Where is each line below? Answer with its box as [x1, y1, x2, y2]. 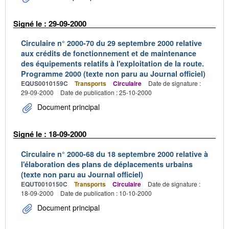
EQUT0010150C [21, 179, 67, 189]
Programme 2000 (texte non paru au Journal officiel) [21, 68, 205, 79]
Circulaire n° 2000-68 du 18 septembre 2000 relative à [21, 148, 208, 159]
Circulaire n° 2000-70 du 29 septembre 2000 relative [21, 38, 202, 48]
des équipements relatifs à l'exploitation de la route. [21, 58, 204, 68]
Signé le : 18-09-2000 [13, 128, 86, 140]
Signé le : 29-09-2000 [13, 17, 86, 29]
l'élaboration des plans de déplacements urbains [21, 158, 193, 169]
